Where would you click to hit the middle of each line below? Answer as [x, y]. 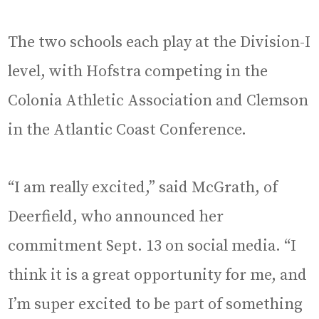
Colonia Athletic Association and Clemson [158, 100]
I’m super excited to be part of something [156, 304]
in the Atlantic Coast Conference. [127, 130]
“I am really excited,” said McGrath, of [143, 187]
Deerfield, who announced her [116, 216]
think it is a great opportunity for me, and [158, 275]
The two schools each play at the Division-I [159, 42]
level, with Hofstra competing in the [138, 71]
